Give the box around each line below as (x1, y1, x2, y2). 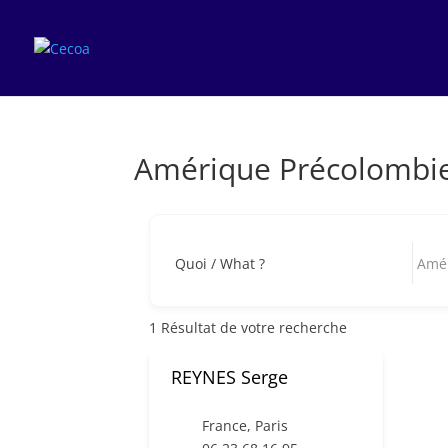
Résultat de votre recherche (157, 317, 348, 337)
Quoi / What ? (175, 253, 266, 273)
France (202, 416, 248, 435)
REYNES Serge (171, 365, 289, 389)
